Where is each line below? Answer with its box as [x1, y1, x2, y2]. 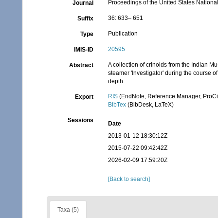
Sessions [68, 117, 94, 124]
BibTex [108, 101, 127, 108]
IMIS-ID [74, 46, 94, 53]
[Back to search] [108, 176, 150, 182]
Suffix [77, 15, 94, 22]
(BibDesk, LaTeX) [126, 101, 174, 108]
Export [75, 93, 94, 100]
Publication [108, 30, 138, 37]
